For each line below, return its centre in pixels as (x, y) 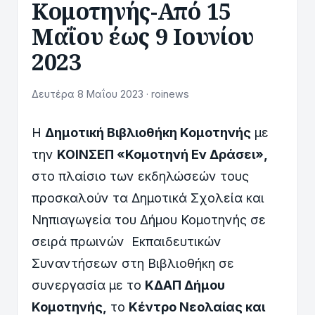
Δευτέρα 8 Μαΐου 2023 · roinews (110, 94)
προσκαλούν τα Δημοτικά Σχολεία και (148, 198)
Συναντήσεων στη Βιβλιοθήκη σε (133, 263)
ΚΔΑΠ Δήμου (185, 285)
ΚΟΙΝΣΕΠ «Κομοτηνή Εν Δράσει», (162, 154)
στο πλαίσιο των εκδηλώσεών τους (140, 176)
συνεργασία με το (88, 285)
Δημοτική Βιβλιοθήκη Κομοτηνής (148, 133)
